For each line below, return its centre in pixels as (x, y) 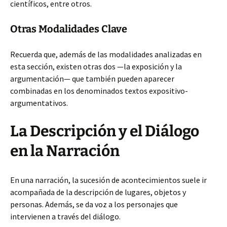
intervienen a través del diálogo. (65, 216)
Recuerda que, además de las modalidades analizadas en (106, 54)
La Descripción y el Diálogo (105, 131)
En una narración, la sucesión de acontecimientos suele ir (108, 180)
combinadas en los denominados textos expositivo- (99, 91)
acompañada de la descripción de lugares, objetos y (98, 192)
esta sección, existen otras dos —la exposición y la (96, 66)
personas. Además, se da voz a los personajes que (94, 204)
